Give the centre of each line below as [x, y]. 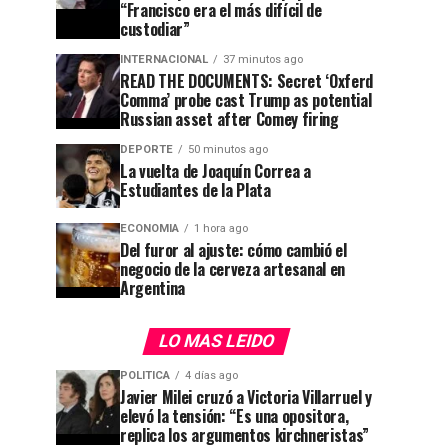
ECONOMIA [149, 228]
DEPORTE [146, 149]
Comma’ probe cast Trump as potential [246, 100]
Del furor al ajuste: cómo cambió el [233, 250]
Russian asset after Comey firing [229, 119]
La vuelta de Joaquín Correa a [215, 171]
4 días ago [211, 375]
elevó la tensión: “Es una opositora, [234, 416]
